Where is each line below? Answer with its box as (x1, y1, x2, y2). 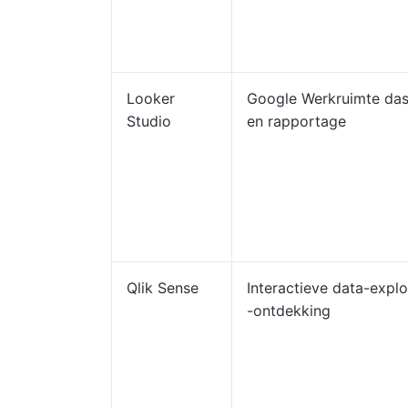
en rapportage (247, 112, 346, 130)
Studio (127, 112, 171, 130)
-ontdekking (247, 301, 331, 320)
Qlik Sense (127, 279, 199, 297)
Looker (127, 89, 175, 107)
